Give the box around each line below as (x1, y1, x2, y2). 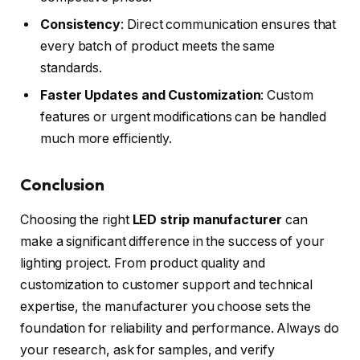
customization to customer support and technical (20, 277, 313, 293)
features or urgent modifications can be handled (40, 109, 327, 125)
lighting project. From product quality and (20, 256, 265, 272)
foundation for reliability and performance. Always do (20, 321, 339, 337)
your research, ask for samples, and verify (20, 342, 275, 358)
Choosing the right (20, 212, 133, 228)
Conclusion (20, 174, 105, 194)
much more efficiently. (40, 131, 173, 147)
